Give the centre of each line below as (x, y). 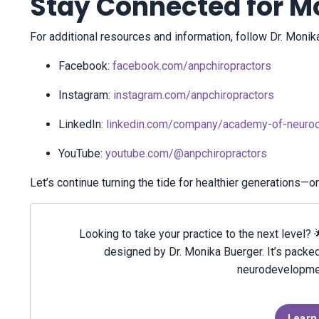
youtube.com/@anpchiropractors (186, 154)
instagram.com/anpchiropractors (194, 95)
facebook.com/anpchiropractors (192, 66)
